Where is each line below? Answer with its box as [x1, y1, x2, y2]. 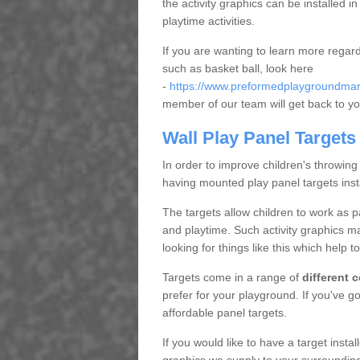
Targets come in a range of [162, 271, 302, 284]
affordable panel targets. [162, 306, 287, 319]
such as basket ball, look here [162, 62, 313, 75]
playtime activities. [162, 14, 255, 27]
